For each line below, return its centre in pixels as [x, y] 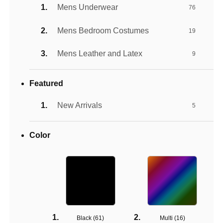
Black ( [86, 218]
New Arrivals [80, 105]
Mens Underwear [88, 7]
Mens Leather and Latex [100, 54]
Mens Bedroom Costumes [103, 30]
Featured [47, 84]
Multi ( [168, 218]
